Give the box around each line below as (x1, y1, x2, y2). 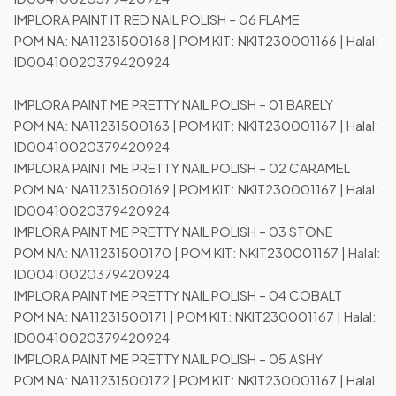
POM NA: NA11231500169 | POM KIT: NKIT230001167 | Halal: (14, 180, 379, 198)
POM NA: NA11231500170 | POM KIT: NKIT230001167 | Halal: (14, 244, 381, 262)
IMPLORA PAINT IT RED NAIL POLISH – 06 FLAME (14, 11, 313, 28)
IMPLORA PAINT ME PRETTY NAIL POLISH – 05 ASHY (14, 350, 336, 368)
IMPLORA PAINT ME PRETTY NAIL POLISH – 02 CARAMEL (14, 159, 363, 177)
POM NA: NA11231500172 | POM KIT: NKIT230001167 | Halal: (14, 371, 379, 389)
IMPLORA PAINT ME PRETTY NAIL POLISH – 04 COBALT (14, 286, 355, 304)
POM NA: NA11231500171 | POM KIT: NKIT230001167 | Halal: (14, 308, 377, 325)
